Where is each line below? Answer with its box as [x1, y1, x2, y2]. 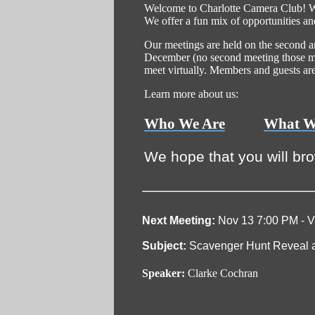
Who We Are [144, 115, 225, 133]
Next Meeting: [142, 214, 215, 226]
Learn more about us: [144, 88, 238, 100]
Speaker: [142, 266, 188, 279]
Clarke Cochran [188, 266, 258, 279]
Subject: [142, 239, 186, 252]
